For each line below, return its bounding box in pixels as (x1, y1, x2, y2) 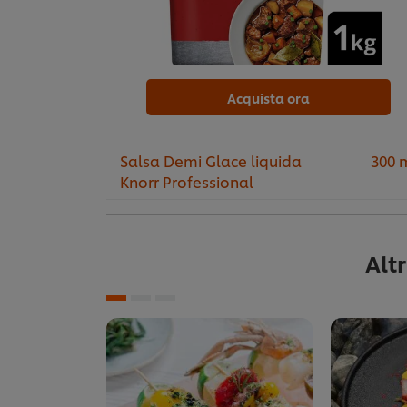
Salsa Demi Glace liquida (120, 150, 302, 172)
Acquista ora (226, 89, 310, 107)
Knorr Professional (120, 171, 253, 193)
